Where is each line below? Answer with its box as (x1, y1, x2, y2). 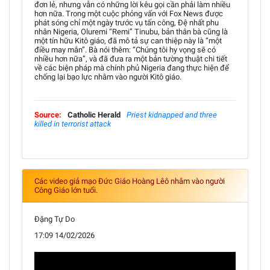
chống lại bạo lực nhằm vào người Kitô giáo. (34, 72, 181, 81)
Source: (34, 110, 61, 119)
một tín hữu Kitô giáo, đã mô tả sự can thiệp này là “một (34, 36, 222, 45)
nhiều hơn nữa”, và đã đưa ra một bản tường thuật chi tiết (34, 54, 227, 63)
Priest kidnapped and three (127, 110, 217, 119)
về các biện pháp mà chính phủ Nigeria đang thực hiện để (34, 63, 229, 72)
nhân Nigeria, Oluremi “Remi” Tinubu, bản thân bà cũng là (34, 27, 228, 36)
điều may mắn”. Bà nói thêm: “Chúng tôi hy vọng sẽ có (34, 45, 216, 54)
